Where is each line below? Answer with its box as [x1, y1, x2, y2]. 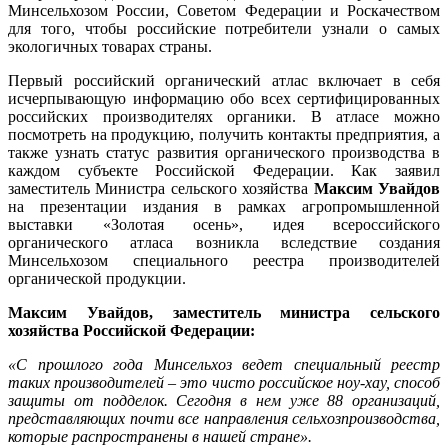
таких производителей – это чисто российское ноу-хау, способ [8, 373, 440, 391]
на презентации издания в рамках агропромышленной [8, 197, 440, 215]
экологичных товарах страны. [8, 37, 216, 55]
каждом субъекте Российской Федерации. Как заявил [8, 161, 440, 179]
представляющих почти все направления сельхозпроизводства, [8, 409, 440, 427]
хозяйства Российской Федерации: [8, 321, 255, 339]
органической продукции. [8, 269, 186, 287]
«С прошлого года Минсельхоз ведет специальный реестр [8, 355, 440, 373]
